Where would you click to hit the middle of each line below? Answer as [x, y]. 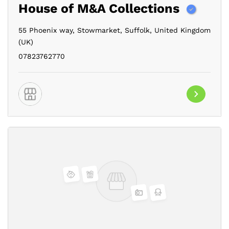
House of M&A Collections [99, 8]
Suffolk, [137, 30]
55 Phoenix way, [47, 30]
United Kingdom [181, 30]
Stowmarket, [98, 30]
